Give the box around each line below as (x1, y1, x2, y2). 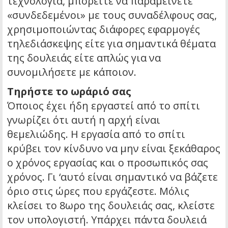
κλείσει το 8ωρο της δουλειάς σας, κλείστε (7, 198, 215, 212)
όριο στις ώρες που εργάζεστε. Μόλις (7, 184, 189, 198)
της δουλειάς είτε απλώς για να (7, 50, 161, 65)
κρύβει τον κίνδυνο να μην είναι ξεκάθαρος (7, 141, 220, 155)
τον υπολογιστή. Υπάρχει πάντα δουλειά (7, 212, 207, 226)
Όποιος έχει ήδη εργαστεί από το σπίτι (7, 98, 200, 112)
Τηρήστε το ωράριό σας (7, 84, 131, 98)
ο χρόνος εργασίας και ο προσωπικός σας (7, 155, 208, 169)
